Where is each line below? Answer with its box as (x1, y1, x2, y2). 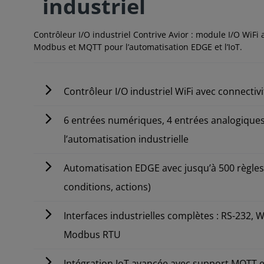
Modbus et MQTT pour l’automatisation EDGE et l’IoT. (34, 41, 242, 52)
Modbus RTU (64, 227, 121, 241)
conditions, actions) (64, 180, 151, 193)
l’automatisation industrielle (64, 132, 189, 146)
